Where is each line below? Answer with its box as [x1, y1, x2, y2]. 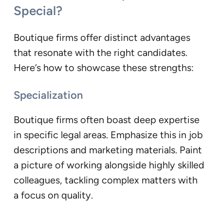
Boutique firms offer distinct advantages [14, 31, 190, 43]
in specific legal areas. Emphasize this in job [14, 129, 203, 141]
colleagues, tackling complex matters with [14, 174, 198, 186]
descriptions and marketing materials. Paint [14, 144, 202, 156]
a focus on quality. [14, 189, 93, 201]
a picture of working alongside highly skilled [14, 159, 204, 171]
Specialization [14, 89, 83, 102]
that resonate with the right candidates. [14, 46, 187, 58]
